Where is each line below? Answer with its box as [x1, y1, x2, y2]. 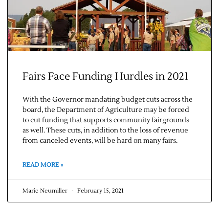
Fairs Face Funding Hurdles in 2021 [22, 70, 189, 84]
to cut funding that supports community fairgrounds [22, 116, 189, 125]
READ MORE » [22, 161, 63, 169]
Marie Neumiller [22, 187, 69, 195]
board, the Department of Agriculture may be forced [22, 106, 189, 115]
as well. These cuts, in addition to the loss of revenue [22, 126, 188, 135]
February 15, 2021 [76, 187, 124, 195]
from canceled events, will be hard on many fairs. [22, 136, 177, 146]
